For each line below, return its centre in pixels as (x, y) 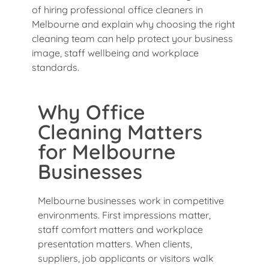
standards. (56, 67)
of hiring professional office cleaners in (117, 9)
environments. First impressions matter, (124, 215)
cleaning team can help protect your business (132, 38)
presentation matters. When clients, (115, 243)
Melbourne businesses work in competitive (131, 200)
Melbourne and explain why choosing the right (133, 24)
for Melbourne (107, 151)
